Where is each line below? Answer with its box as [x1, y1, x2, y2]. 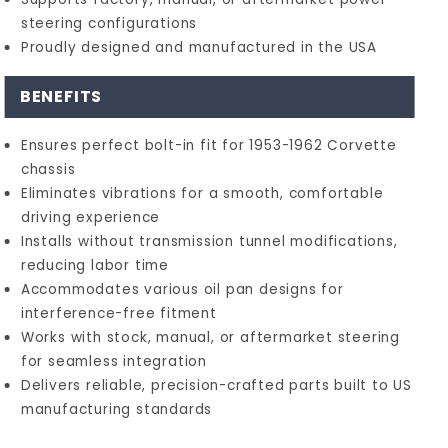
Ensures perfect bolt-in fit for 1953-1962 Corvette [20, 135, 397, 155]
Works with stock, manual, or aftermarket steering [20, 327, 400, 347]
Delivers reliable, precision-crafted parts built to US [20, 375, 412, 395]
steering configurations [20, 13, 198, 33]
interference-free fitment [20, 303, 217, 323]
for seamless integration [20, 351, 207, 371]
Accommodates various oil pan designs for [20, 279, 344, 299]
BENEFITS [19, 84, 103, 108]
